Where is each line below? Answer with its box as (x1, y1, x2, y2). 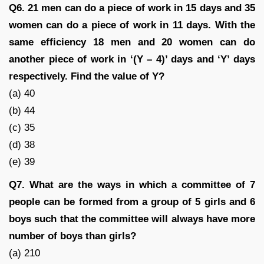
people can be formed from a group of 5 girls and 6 (9, 196, 255, 207)
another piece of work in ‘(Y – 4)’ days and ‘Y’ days (9, 53, 255, 65)
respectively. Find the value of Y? (9, 70, 164, 82)
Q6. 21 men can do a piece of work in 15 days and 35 (9, 2, 255, 14)
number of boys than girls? (9, 230, 136, 242)
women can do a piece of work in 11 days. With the (9, 19, 255, 31)
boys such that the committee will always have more (9, 213, 255, 225)
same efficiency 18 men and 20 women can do (9, 36, 255, 48)
